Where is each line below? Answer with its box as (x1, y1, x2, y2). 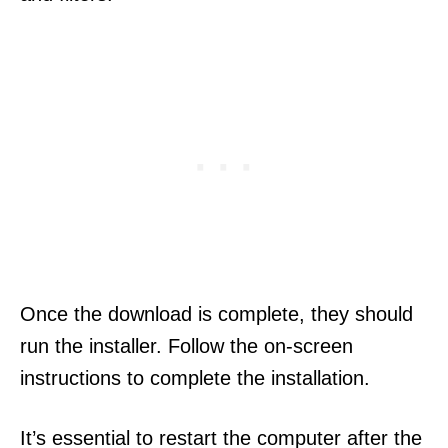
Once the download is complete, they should (20, 302, 413, 325)
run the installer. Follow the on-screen (20, 334, 353, 357)
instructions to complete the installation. (20, 366, 370, 389)
